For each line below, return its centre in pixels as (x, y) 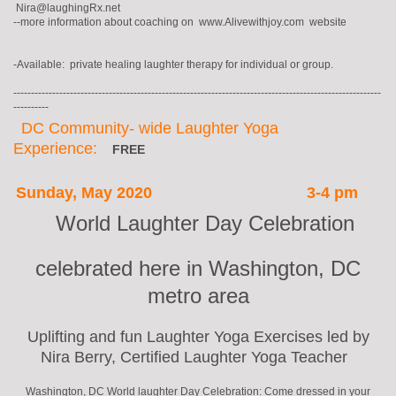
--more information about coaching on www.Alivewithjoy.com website (180, 23)
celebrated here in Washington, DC (198, 269)
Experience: (57, 149)
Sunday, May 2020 (84, 193)
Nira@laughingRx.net (75, 8)
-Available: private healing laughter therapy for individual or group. (173, 65)
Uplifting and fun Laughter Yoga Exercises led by (198, 337)
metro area (198, 296)
